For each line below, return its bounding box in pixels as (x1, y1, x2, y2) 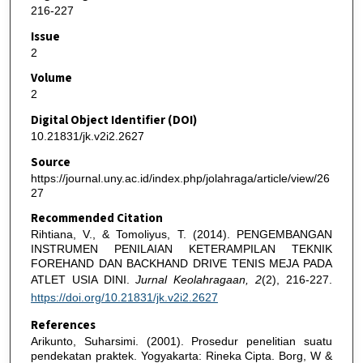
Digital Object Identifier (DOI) (30, 112, 197, 130)
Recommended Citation (30, 210, 163, 228)
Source (30, 153, 70, 171)
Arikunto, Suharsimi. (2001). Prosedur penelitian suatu (30, 335, 332, 348)
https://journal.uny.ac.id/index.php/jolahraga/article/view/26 (30, 171, 330, 185)
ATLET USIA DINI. (30, 273, 136, 287)
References (30, 317, 96, 335)
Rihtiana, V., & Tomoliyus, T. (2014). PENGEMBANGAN (30, 228, 332, 241)
